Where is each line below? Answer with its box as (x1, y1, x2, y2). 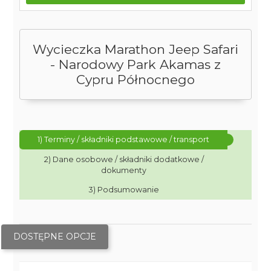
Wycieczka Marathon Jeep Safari (33, 42, 238, 57)
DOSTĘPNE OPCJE (13, 231, 97, 242)
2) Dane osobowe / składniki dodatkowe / (44, 155, 204, 164)
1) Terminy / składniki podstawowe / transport (38, 135, 210, 144)
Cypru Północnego (76, 72, 195, 87)
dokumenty (101, 166, 147, 175)
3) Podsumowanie (88, 185, 159, 194)
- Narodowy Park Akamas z (50, 57, 221, 72)
